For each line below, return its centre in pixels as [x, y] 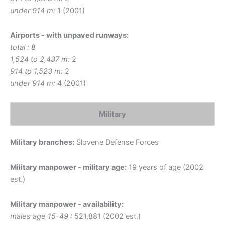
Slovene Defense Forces [117, 142]
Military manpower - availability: [67, 204]
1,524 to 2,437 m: [40, 60]
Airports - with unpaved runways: [69, 35]
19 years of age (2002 [165, 167]
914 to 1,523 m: [36, 72]
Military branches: [42, 142]
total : [20, 47]
